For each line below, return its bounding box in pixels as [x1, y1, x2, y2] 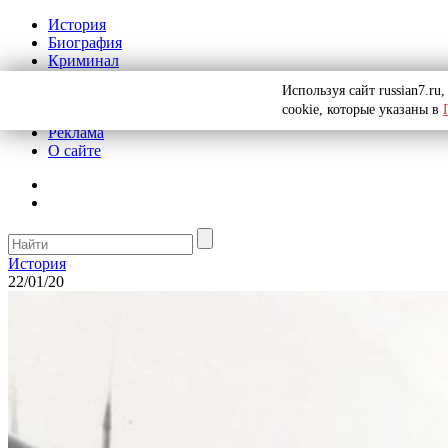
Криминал [48, 52, 119, 69]
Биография [48, 34, 122, 51]
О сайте [48, 142, 101, 159]
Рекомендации [48, 106, 147, 123]
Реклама [48, 124, 104, 141]
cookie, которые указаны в [282, 102, 443, 117]
